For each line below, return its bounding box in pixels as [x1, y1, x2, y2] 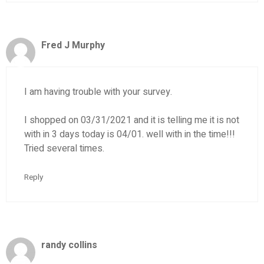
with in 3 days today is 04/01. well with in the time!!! [24, 127, 235, 141]
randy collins [41, 237, 97, 252]
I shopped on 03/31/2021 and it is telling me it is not [24, 113, 239, 127]
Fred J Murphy [41, 38, 105, 52]
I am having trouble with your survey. [24, 84, 172, 99]
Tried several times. [24, 141, 104, 156]
